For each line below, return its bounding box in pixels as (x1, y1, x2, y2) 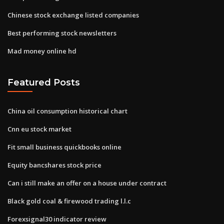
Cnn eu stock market (7, 124, 71, 133)
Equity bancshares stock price (7, 160, 101, 169)
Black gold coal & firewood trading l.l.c (7, 196, 131, 205)
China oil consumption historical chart (7, 106, 127, 115)
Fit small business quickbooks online (7, 142, 121, 151)
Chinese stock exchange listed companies (7, 10, 139, 19)
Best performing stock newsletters (7, 28, 116, 37)
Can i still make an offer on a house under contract (7, 178, 166, 187)
